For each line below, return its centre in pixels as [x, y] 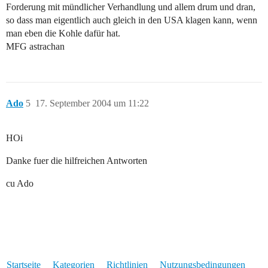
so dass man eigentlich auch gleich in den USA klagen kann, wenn [132, 20]
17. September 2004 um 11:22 [92, 103]
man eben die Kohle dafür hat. [63, 33]
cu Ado [20, 184]
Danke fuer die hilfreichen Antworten [77, 161]
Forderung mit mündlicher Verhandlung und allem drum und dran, [131, 7]
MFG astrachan [35, 47]
